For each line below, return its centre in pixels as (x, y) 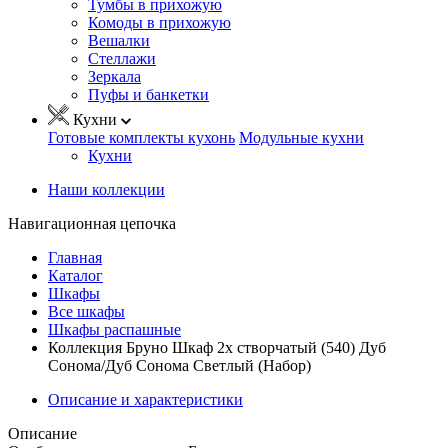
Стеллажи (122, 58)
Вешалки (119, 40)
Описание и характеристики (145, 399)
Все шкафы (86, 311)
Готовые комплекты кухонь (141, 137)
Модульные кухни (301, 137)
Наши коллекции (106, 189)
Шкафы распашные (114, 329)
